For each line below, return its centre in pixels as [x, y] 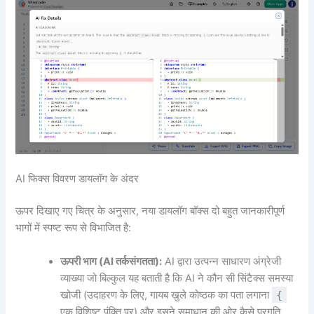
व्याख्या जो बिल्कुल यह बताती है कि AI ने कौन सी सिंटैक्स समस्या [177, 278]
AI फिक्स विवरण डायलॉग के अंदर [77, 179]
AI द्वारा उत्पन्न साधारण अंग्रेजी [222, 261]
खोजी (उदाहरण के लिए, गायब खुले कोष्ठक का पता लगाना [166, 295]
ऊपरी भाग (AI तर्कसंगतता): [111, 261]
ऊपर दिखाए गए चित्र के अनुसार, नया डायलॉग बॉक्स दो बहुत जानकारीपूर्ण [150, 211]
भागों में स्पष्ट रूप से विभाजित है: [74, 228]
